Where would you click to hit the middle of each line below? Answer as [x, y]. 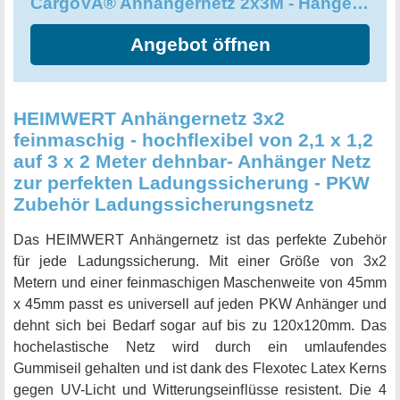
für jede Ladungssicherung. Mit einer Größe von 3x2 [200, 262]
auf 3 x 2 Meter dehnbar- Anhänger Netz [192, 162]
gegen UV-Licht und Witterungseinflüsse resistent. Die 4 [200, 390]
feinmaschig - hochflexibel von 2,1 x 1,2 [193, 140]
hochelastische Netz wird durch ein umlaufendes [200, 347]
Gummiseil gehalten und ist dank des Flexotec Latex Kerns [200, 369]
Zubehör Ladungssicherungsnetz [164, 204]
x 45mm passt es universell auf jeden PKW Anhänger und [200, 304]
